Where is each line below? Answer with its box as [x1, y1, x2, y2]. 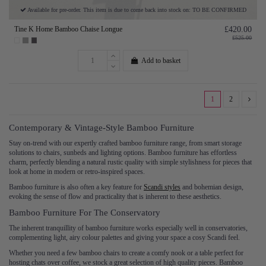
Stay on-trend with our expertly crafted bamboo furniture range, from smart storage [9, 139, 242, 148]
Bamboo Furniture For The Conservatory [9, 207, 163, 217]
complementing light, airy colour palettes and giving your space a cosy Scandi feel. [9, 233, 242, 242]
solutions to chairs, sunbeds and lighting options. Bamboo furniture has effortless [9, 148, 237, 157]
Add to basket [141, 56, 181, 65]
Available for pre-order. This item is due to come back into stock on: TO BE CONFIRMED [26, 7, 246, 14]
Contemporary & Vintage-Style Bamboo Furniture [9, 122, 194, 132]
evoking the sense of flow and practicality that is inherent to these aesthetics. [9, 192, 223, 201]
